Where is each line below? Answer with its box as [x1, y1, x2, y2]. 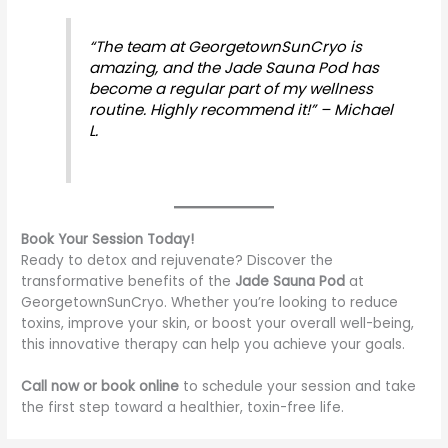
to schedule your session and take [179, 377, 417, 397]
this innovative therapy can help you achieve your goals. [21, 334, 406, 354]
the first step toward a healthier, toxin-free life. [21, 398, 345, 418]
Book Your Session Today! [21, 229, 195, 249]
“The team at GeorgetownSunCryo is [89, 35, 363, 57]
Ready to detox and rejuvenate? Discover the [21, 250, 334, 270]
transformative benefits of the [21, 271, 236, 291]
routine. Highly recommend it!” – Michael [89, 98, 394, 120]
